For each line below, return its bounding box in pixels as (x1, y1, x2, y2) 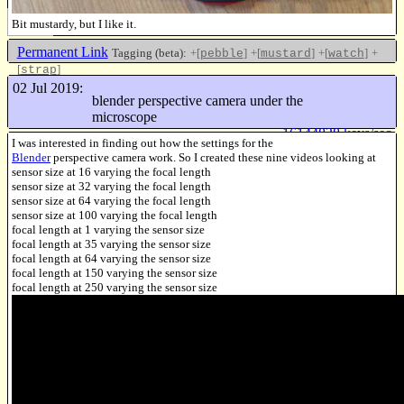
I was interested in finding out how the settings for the (12, 135, 273, 150)
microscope (91, 108, 157, 124)
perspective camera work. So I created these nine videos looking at (50, 150, 376, 164)
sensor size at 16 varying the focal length (12, 164, 211, 179)
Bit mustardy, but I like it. (12, 16, 136, 31)
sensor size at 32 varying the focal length (12, 179, 211, 193)
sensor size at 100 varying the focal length (12, 207, 217, 222)
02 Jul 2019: (12, 79, 83, 96)
